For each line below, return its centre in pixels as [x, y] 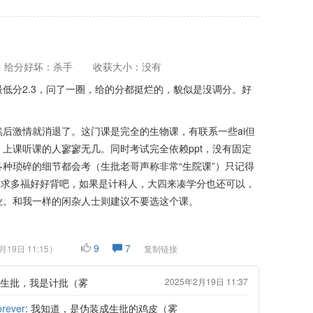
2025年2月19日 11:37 [207, 281]
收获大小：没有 [127, 66]
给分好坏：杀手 [38, 66]
